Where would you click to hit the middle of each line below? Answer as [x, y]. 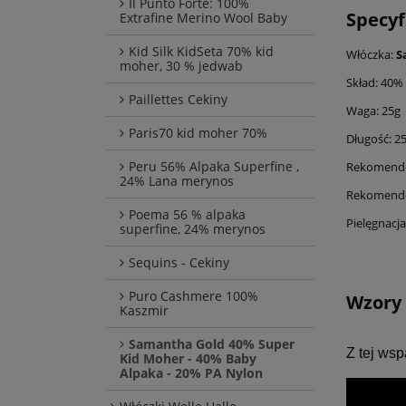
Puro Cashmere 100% [193, 296]
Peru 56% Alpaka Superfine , [214, 167]
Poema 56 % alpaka [187, 215]
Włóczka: [371, 54]
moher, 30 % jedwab [181, 66]
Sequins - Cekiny [179, 263]
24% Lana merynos [177, 181]
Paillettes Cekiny [178, 100]
